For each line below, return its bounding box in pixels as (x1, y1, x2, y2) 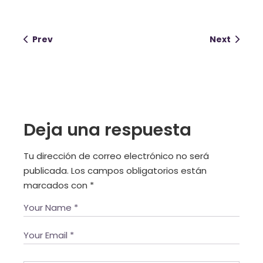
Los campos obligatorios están (71, 164, 207, 177)
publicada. (23, 164, 69, 177)
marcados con (23, 178, 90, 191)
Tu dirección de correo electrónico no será (23, 149, 210, 162)
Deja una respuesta (23, 117, 191, 141)
